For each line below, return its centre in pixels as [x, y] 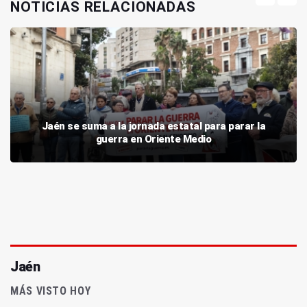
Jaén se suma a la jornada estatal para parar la [153, 126]
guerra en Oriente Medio [153, 139]
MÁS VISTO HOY [51, 291]
